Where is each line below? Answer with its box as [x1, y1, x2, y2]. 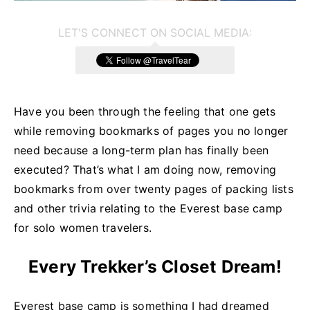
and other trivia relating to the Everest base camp [14, 201, 283, 215]
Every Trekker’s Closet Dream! [28, 256, 282, 277]
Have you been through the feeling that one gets [14, 104, 276, 118]
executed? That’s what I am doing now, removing [14, 162, 277, 176]
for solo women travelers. [14, 220, 152, 235]
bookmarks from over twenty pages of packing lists [14, 181, 293, 196]
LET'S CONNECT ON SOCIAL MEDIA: [58, 25, 252, 39]
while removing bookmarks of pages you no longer [14, 123, 289, 138]
